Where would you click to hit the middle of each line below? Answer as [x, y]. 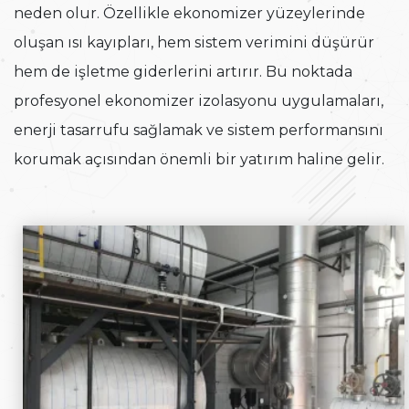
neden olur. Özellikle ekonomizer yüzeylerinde [189, 14]
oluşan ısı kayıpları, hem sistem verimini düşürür [194, 43]
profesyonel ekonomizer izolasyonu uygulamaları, [199, 101]
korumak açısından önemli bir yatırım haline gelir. [199, 160]
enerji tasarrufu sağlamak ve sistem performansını [199, 131]
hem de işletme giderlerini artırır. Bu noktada [183, 72]
